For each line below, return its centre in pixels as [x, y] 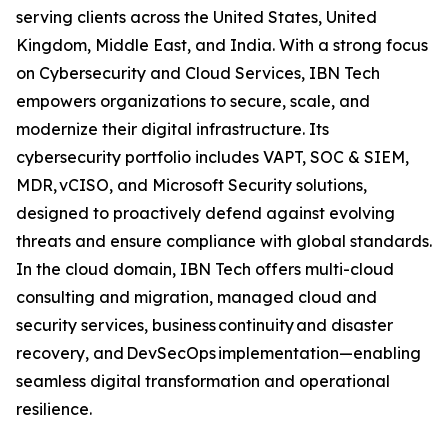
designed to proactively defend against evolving [205, 213]
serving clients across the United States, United [196, 17]
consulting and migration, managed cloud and [196, 297]
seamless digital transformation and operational [203, 381]
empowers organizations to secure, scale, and [193, 101]
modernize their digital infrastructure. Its [172, 129]
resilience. [55, 409]
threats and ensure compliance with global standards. [224, 241]
